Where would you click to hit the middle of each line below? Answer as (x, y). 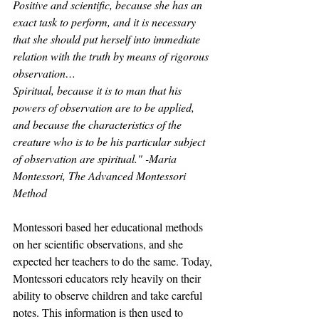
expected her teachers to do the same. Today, (114, 261)
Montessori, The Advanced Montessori (101, 176)
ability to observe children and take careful (109, 296)
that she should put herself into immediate (108, 39)
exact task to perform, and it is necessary (106, 22)
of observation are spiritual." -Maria (96, 159)
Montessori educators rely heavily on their (108, 278)
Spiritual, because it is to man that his (99, 90)
